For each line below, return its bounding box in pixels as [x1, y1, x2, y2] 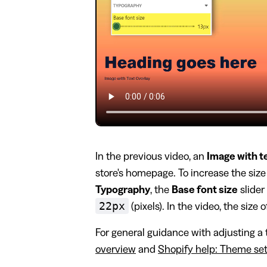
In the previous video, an [95, 150, 207, 162]
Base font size [172, 184, 238, 195]
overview [95, 243, 136, 254]
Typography [95, 184, 150, 195]
